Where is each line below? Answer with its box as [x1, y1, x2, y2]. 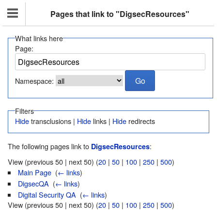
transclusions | [29, 115, 77, 126]
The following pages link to [8, 140, 91, 151]
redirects [126, 115, 155, 126]
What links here [15, 33, 63, 44]
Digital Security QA [18, 189, 77, 200]
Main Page [18, 167, 52, 177]
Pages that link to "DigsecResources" [50, 8, 190, 20]
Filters [15, 105, 34, 116]
